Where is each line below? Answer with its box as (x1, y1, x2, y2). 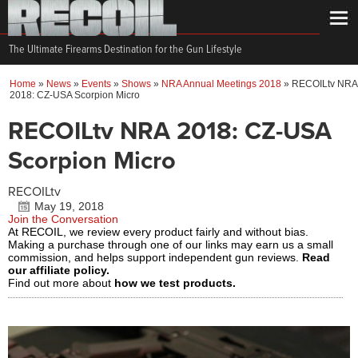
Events (82, 78, 111, 89)
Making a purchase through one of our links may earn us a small (8, 238, 333, 251)
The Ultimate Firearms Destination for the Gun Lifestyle (9, 42, 242, 57)
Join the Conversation (8, 213, 118, 225)
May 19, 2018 (34, 200, 104, 213)
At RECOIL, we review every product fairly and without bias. (8, 225, 308, 238)
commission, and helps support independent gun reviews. (8, 251, 302, 264)
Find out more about (8, 276, 114, 289)
